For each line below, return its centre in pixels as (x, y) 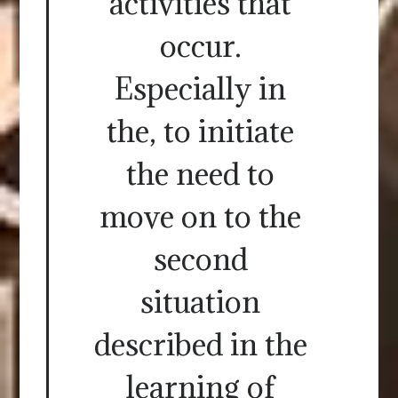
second (200, 259)
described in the (200, 345)
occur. (200, 46)
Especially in (200, 89)
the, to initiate (200, 131)
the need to (200, 174)
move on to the (200, 217)
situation (200, 302)
